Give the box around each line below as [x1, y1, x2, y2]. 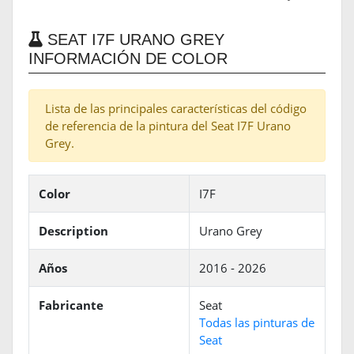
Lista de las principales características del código [45, 100, 307, 117]
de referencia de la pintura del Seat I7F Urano [45, 118, 291, 134]
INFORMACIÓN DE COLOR [28, 50, 228, 68]
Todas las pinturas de [199, 314, 314, 331]
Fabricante [39, 297, 104, 314]
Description [39, 223, 108, 239]
